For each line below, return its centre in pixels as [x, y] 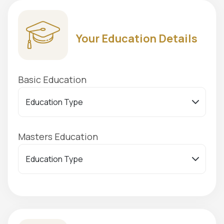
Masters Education [58, 136]
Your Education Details [137, 39]
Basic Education [52, 79]
